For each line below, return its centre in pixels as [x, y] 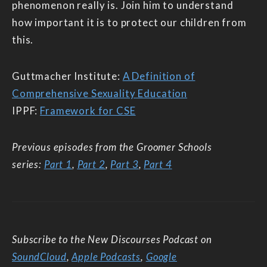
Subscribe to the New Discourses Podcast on [112, 239]
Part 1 [58, 164]
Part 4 [158, 164]
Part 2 [91, 164]
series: [28, 164]
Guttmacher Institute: [67, 76]
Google [161, 256]
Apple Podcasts [106, 256]
